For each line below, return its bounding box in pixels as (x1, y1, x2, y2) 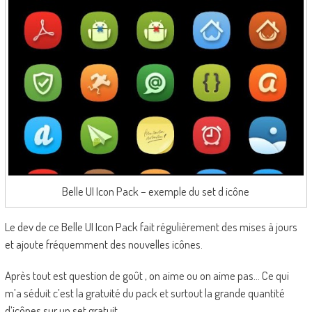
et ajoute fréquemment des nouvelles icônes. (4, 236, 203, 251)
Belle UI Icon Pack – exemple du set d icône (62, 183, 250, 198)
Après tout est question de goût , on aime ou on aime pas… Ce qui (4, 267, 289, 283)
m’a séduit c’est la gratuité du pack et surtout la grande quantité (4, 285, 285, 300)
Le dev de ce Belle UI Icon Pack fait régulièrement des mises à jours (4, 219, 297, 234)
